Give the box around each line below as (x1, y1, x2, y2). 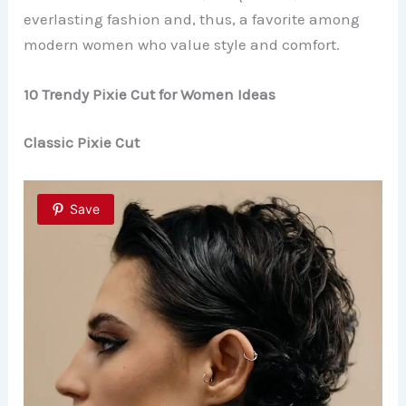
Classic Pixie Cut (24, 133, 140, 152)
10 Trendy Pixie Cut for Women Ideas (24, 84, 276, 103)
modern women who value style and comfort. (24, 34, 341, 53)
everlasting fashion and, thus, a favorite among (24, 9, 361, 28)
